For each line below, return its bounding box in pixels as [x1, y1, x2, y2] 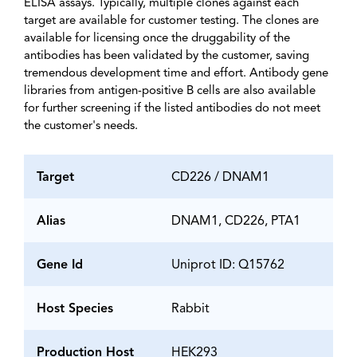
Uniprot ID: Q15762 [171, 259, 284, 273]
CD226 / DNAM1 [171, 171, 269, 185]
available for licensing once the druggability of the [24, 33, 290, 45]
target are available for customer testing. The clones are [24, 15, 319, 28]
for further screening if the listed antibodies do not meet [24, 103, 320, 116]
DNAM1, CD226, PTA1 [171, 215, 300, 229]
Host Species [37, 303, 113, 316]
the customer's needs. [24, 120, 138, 133]
